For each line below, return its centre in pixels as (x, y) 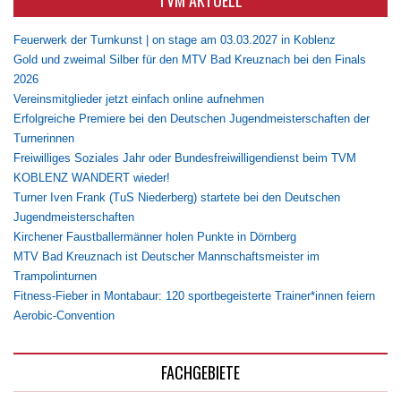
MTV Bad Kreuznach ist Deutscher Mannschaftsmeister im (166, 256)
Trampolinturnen (55, 276)
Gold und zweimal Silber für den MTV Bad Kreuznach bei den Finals (190, 59)
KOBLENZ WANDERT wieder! (92, 177)
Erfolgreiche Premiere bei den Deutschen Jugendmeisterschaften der (192, 118)
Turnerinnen (44, 138)
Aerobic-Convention (64, 315)
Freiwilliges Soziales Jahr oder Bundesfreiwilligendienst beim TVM (185, 158)
